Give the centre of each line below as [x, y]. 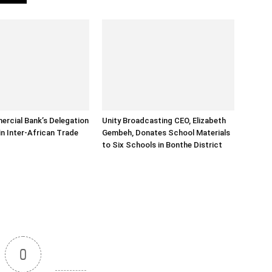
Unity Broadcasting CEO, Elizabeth [164, 121]
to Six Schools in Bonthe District [162, 145]
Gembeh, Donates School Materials [166, 133]
